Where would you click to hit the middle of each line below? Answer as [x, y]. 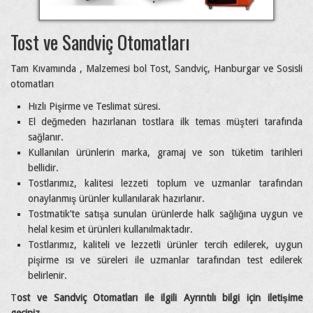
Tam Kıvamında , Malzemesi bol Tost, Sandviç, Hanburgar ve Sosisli [156, 68]
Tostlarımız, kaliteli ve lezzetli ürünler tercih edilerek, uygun [165, 244]
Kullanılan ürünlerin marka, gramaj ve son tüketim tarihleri [165, 152]
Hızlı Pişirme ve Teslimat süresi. [94, 106]
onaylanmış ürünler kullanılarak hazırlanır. [116, 198]
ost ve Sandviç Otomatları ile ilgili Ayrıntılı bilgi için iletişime [160, 297]
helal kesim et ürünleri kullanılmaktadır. [110, 229]
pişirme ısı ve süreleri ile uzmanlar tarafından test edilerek [165, 260]
